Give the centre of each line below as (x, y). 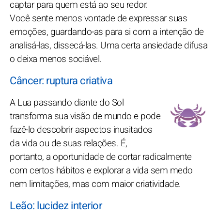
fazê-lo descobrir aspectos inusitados (81, 130)
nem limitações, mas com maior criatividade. (95, 184)
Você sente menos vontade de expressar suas (98, 18)
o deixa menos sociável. (56, 59)
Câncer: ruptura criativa (61, 81)
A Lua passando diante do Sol (67, 102)
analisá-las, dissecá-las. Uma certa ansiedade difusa (108, 45)
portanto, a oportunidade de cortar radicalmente (101, 157)
